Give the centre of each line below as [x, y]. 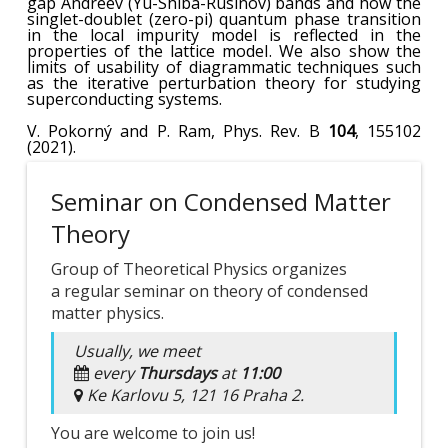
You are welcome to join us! [152, 433]
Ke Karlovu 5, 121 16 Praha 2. [193, 395]
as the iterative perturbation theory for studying [224, 83]
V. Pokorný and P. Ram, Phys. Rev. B [177, 131]
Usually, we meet [137, 351]
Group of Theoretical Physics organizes [198, 269]
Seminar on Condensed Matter [220, 201]
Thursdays [177, 373]
